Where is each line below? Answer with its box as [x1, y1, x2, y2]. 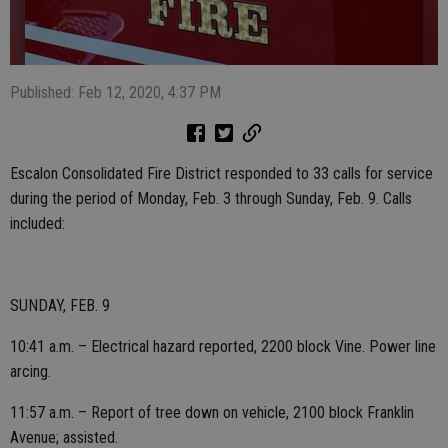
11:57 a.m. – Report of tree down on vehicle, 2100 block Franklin [10, 403, 414, 422]
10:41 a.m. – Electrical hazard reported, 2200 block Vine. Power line [10, 337, 436, 356]
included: [10, 214, 65, 233]
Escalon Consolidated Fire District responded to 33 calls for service [10, 164, 433, 183]
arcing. [10, 362, 51, 381]
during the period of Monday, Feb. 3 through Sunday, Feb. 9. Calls [10, 189, 412, 208]
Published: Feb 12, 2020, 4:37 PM [10, 83, 221, 102]
